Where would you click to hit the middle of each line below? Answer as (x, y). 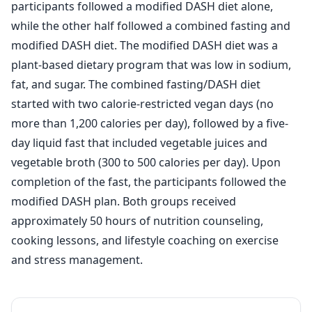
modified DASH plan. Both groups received (124, 201)
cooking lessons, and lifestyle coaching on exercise (145, 240)
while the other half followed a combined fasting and (151, 26)
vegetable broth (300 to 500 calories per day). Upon (146, 162)
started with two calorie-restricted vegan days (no (142, 104)
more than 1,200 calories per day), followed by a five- (150, 123)
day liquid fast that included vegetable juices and (139, 143)
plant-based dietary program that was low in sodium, (151, 65)
